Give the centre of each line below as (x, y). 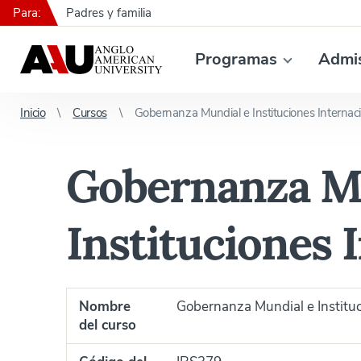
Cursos (90, 113)
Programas (236, 59)
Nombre (105, 307)
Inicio (33, 113)
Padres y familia (109, 13)
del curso (108, 325)
